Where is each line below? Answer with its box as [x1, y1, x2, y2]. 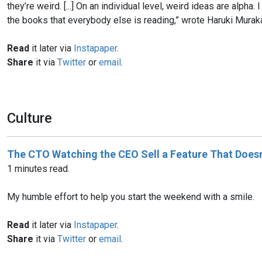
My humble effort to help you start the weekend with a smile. [7, 191, 254, 202]
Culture [7, 109, 52, 126]
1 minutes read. [7, 163, 70, 174]
